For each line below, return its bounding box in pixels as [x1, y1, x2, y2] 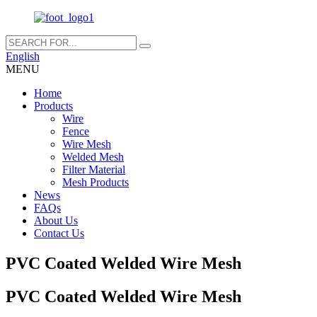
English [6, 50, 40, 62]
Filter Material [62, 163, 125, 175]
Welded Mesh [62, 151, 124, 163]
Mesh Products [62, 176, 129, 188]
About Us [34, 214, 78, 226]
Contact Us [34, 227, 84, 239]
